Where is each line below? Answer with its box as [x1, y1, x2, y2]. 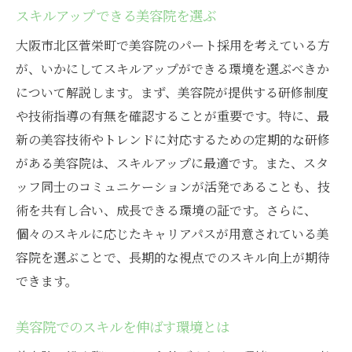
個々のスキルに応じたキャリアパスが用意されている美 [16, 225, 329, 244]
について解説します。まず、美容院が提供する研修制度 [16, 83, 328, 102]
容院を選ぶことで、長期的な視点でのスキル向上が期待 [16, 248, 330, 267]
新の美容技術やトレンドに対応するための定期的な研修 [16, 130, 330, 149]
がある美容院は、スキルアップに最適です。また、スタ [16, 154, 328, 173]
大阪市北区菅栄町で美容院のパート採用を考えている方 [16, 36, 330, 55]
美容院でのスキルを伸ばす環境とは [16, 317, 229, 337]
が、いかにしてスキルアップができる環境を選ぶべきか [16, 60, 329, 79]
